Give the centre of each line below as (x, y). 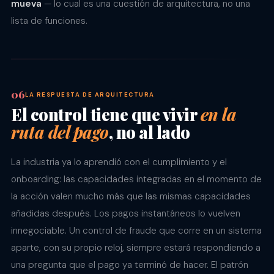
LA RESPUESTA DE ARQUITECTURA (90, 94)
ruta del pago (60, 132)
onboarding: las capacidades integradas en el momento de (136, 180)
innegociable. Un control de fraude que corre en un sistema (136, 231)
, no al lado (149, 132)
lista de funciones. (49, 21)
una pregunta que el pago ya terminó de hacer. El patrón (130, 265)
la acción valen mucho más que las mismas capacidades (131, 197)
